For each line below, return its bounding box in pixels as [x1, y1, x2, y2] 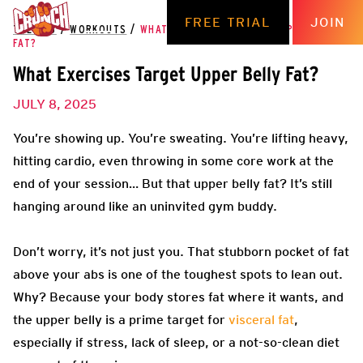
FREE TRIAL [184, 15, 271, 30]
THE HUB [13, 24, 57, 36]
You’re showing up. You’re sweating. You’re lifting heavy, [13, 130, 348, 146]
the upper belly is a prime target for [13, 311, 228, 327]
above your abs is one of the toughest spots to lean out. [13, 266, 343, 282]
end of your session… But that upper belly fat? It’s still [13, 175, 332, 191]
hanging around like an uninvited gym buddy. [13, 198, 277, 214]
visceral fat [228, 311, 294, 327]
